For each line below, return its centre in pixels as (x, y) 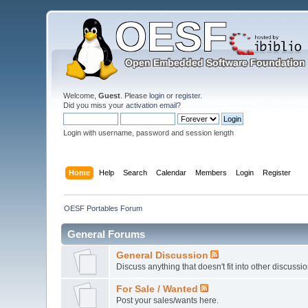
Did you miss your (95, 105)
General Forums (107, 234)
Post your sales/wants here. (167, 300)
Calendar (171, 172)
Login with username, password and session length (149, 133)
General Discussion (162, 255)
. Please (135, 96)
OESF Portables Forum (103, 208)
